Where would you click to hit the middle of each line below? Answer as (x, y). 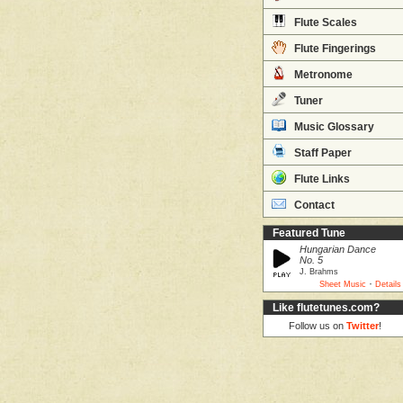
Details (388, 284)
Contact (313, 205)
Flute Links (321, 179)
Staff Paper (322, 153)
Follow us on (317, 326)
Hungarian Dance (338, 249)
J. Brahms (319, 272)
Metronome (322, 75)
